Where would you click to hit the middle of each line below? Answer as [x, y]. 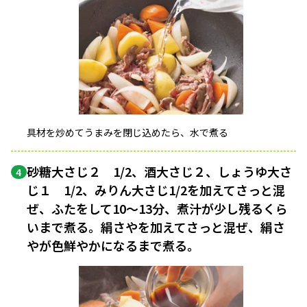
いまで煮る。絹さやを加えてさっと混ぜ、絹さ [156, 226]
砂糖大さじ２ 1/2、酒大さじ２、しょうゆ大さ [159, 171]
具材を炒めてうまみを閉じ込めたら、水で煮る [127, 132]
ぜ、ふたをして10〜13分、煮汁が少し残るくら [157, 208]
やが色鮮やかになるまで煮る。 [131, 245]
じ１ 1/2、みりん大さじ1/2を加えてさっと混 [156, 189]
